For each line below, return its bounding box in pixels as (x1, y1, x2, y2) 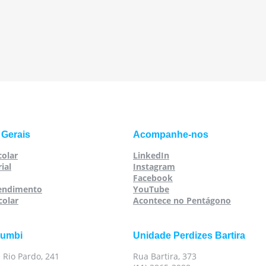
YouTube (133, 183, 169, 195)
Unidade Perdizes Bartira (133, 230, 245, 240)
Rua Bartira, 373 (133, 251, 197, 262)
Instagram (133, 161, 175, 172)
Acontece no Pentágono (133, 195, 231, 206)
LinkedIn (133, 150, 169, 161)
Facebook (133, 172, 173, 183)
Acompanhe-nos (133, 129, 208, 140)
